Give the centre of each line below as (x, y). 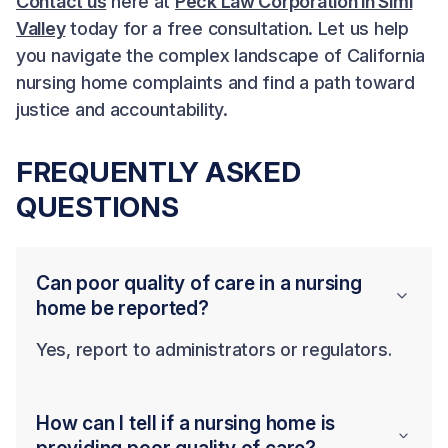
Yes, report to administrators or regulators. (214, 349)
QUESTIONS (97, 207)
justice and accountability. (122, 109)
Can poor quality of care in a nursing (199, 283)
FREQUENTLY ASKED (158, 172)
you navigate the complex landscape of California (221, 55)
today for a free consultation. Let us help (237, 28)
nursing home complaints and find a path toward (215, 82)
